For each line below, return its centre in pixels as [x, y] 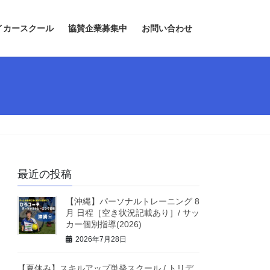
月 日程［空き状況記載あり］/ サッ [133, 213]
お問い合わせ [167, 28]
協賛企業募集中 [98, 28]
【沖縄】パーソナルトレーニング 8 [133, 202]
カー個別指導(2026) [104, 224]
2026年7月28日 [101, 239]
